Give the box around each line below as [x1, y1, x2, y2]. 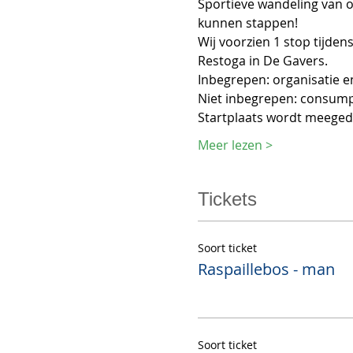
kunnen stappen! [197, 13, 301, 32]
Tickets [197, 188, 257, 210]
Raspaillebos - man [197, 258, 335, 280]
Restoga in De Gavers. [197, 51, 334, 69]
